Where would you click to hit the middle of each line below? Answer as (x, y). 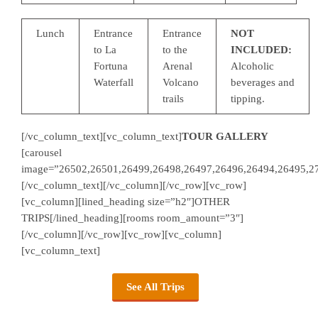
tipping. (248, 98)
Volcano (181, 82)
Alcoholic (252, 66)
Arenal (177, 66)
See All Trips (155, 286)
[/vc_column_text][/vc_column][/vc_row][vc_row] (134, 185)
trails (173, 98)
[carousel (42, 152)
